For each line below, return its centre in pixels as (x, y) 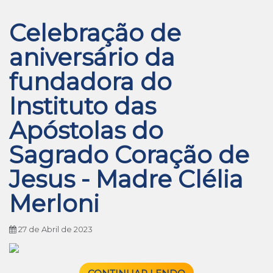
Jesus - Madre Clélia (126, 179)
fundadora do (90, 82)
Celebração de (95, 33)
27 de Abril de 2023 (55, 229)
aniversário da (92, 57)
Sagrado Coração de (129, 155)
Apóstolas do (86, 130)
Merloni (54, 204)
